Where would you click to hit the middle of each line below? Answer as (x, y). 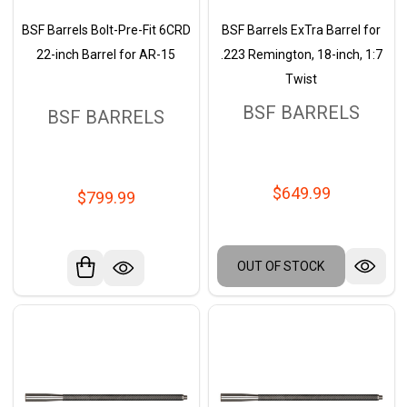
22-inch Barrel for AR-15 (106, 55)
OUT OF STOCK (281, 266)
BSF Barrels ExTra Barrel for (301, 30)
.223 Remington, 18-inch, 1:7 (301, 55)
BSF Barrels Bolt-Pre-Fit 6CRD (106, 30)
